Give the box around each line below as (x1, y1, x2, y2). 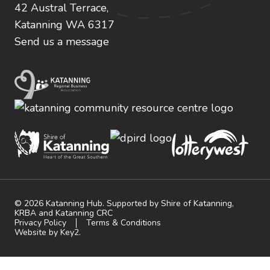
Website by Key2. (14, 227, 81, 239)
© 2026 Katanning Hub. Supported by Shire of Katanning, (14, 198, 234, 210)
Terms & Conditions (86, 217, 161, 229)
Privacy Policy (14, 217, 66, 229)
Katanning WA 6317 (14, 17, 115, 33)
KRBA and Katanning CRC (14, 207, 113, 219)
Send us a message (14, 34, 109, 49)
